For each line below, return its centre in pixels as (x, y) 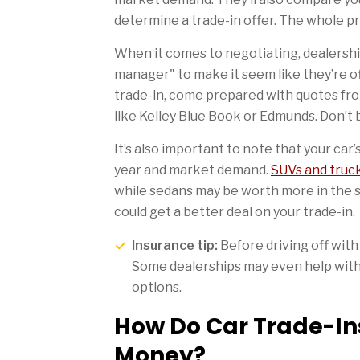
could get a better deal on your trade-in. (235, 211)
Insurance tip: (175, 245)
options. (157, 287)
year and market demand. (192, 170)
